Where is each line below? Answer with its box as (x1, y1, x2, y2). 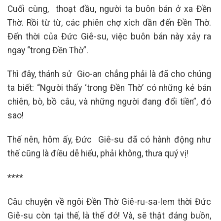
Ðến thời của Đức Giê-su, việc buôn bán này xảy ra (7, 31, 211, 41)
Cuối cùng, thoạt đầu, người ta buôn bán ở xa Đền (7, 3, 211, 14)
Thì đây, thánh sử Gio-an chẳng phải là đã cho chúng (7, 69, 211, 79)
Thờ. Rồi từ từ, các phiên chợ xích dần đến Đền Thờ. (7, 17, 211, 28)
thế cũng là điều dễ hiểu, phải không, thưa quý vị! (7, 148, 188, 159)
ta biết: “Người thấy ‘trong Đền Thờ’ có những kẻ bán (7, 83, 211, 93)
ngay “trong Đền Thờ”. (7, 45, 88, 55)
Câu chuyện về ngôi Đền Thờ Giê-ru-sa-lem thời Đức (7, 196, 211, 207)
